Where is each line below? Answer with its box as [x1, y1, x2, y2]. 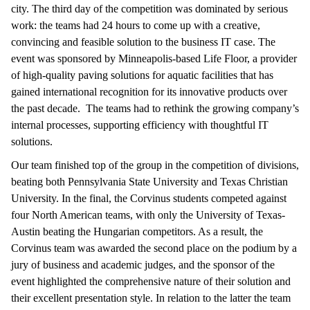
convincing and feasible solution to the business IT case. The [11, 35, 275, 48]
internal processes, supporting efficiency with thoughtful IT [11, 118, 268, 131]
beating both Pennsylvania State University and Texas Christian [11, 175, 288, 188]
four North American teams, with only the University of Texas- [11, 208, 285, 221]
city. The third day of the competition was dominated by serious [11, 2, 288, 15]
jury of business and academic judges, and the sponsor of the [11, 258, 275, 271]
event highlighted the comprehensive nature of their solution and [11, 275, 291, 287]
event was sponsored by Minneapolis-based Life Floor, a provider [11, 52, 297, 64]
